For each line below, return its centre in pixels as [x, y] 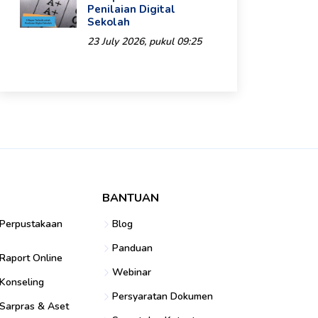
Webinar [132, 272]
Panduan [133, 248]
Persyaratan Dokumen [163, 296]
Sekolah [109, 22]
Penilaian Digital [131, 9]
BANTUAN [131, 198]
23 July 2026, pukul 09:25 [144, 42]
